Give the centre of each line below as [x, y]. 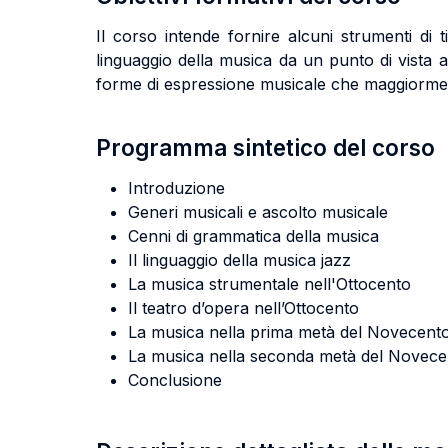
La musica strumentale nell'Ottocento [269, 284]
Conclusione [175, 380]
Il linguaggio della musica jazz [239, 260]
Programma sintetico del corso [265, 147]
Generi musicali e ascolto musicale [258, 212]
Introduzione [176, 188]
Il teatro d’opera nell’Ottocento [243, 308]
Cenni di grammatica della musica [253, 236]
